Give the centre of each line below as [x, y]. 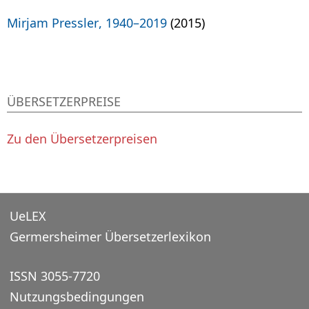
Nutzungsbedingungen [77, 296]
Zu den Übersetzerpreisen [82, 138]
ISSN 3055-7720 [54, 276]
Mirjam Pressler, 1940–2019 [87, 22]
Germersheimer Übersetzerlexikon [110, 236]
